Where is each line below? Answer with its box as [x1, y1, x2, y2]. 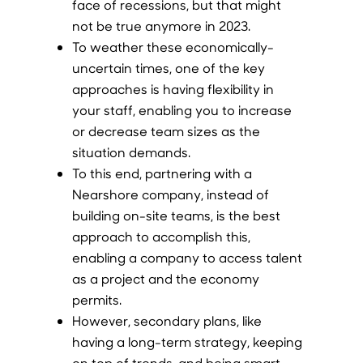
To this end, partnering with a [71, 164, 252, 182]
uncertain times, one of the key [71, 59, 265, 77]
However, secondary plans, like [71, 312, 262, 330]
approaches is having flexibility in [71, 80, 274, 98]
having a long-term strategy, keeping [71, 333, 302, 351]
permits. [71, 291, 122, 309]
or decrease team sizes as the [71, 122, 260, 140]
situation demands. [71, 143, 190, 161]
